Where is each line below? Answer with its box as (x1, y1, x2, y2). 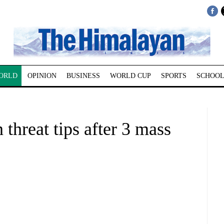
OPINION (27, 72, 56, 79)
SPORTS (160, 72, 186, 79)
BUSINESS (66, 72, 100, 79)
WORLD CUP (109, 72, 151, 79)
